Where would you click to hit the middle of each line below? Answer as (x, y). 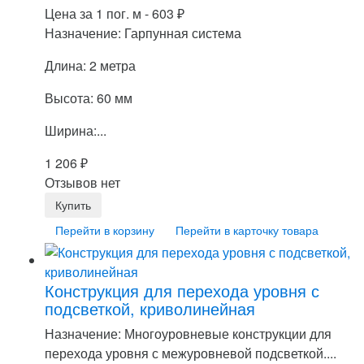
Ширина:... (76, 130)
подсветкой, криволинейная (150, 308)
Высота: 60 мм (89, 97)
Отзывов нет (82, 182)
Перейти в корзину (105, 230)
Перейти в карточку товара (247, 230)
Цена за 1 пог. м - (98, 13)
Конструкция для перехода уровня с (182, 290)
